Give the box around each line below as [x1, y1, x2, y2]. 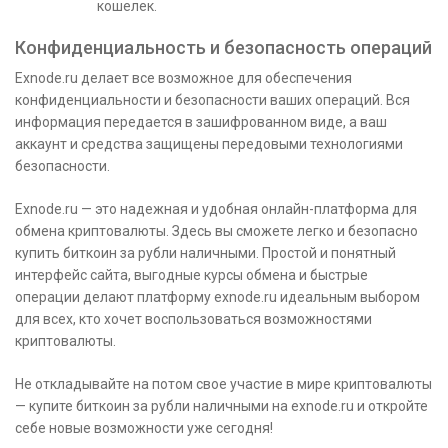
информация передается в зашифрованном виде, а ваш [15, 113, 387, 130]
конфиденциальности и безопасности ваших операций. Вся [15, 91, 410, 108]
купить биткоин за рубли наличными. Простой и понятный [15, 244, 396, 261]
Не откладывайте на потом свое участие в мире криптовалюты [15, 375, 432, 392]
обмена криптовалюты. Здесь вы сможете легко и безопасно [15, 222, 418, 239]
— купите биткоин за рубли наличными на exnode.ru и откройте [15, 397, 428, 414]
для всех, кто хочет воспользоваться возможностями [15, 310, 372, 327]
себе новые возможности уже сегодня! [15, 419, 273, 436]
